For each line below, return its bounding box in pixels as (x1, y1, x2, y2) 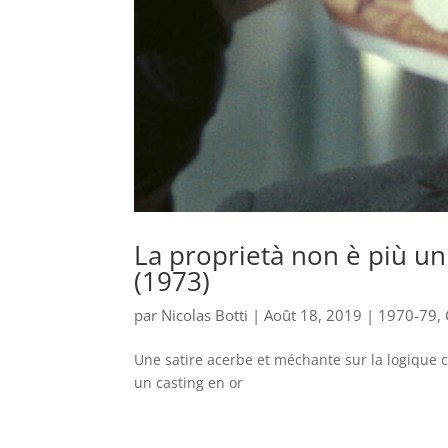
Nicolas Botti (161, 304, 249, 325)
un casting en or (134, 372, 244, 392)
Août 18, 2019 (264, 304, 363, 325)
